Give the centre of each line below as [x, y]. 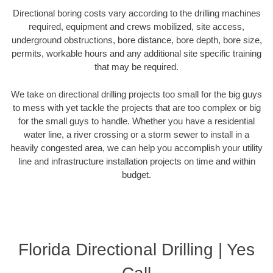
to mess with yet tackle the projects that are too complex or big [136, 107]
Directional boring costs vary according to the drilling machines [136, 13]
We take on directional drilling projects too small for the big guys [136, 94]
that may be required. [136, 67]
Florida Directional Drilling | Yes [136, 250]
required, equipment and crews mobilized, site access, [136, 27]
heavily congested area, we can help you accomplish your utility [136, 147]
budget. [136, 174]
